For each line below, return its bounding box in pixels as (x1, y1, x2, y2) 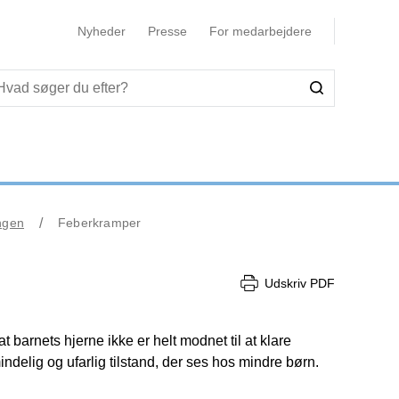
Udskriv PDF (265, 275, 335, 290)
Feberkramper (58, 216, 142, 230)
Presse (147, 24, 187, 38)
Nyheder (77, 24, 126, 38)
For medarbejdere (208, 24, 312, 38)
